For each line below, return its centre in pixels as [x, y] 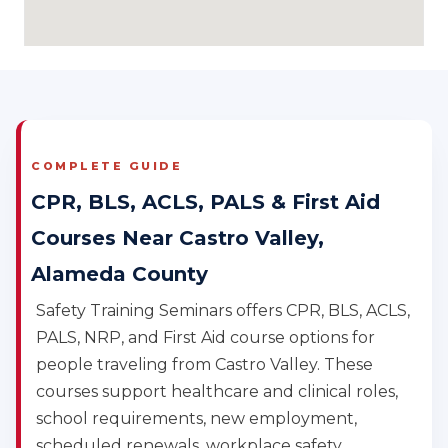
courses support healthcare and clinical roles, [217, 392]
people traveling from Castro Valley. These [204, 365]
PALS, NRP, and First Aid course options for [205, 338]
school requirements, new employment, [196, 419]
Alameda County [119, 274]
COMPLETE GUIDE [106, 166]
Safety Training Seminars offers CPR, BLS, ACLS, [223, 311]
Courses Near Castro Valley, [177, 238]
